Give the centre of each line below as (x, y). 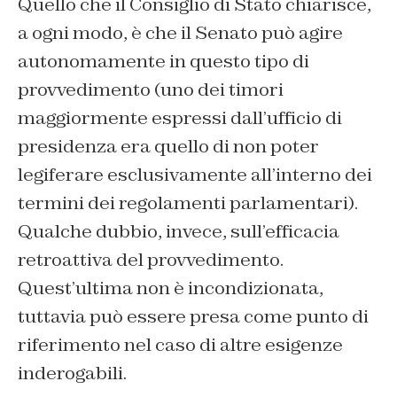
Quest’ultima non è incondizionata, (171, 288)
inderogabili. (72, 374)
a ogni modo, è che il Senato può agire (180, 33)
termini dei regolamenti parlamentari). (188, 203)
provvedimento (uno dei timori (151, 90)
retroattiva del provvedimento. (151, 260)
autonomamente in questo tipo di (163, 62)
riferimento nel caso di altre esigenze (180, 345)
